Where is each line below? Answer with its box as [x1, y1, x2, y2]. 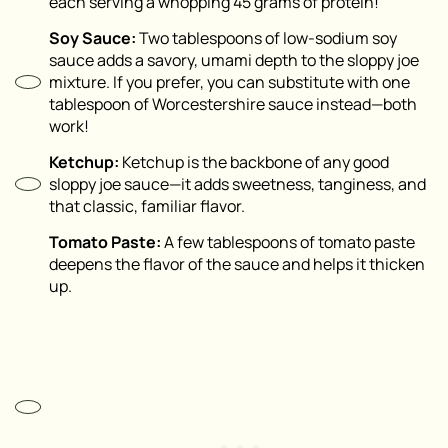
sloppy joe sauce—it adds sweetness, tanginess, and [49, 173, 426, 196]
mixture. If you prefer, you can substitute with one [49, 71, 410, 94]
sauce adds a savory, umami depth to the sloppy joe [49, 49, 419, 72]
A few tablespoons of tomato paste [164, 231, 415, 254]
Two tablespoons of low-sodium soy [139, 27, 397, 50]
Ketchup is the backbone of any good [122, 151, 389, 174]
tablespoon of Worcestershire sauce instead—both [49, 93, 417, 116]
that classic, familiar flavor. [49, 195, 245, 218]
